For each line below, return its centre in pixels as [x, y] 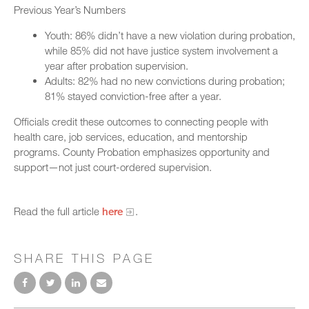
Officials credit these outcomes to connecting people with [141, 122]
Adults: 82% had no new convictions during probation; [165, 81]
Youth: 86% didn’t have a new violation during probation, [170, 36]
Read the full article [58, 211]
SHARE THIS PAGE [84, 258]
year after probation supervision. [117, 66]
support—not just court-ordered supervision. [113, 167]
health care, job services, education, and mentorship [131, 137]
